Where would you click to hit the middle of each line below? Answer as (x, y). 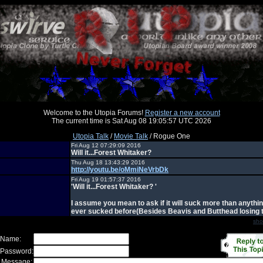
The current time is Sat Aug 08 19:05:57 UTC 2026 (131, 121)
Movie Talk (131, 136)
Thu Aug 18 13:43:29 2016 (108, 162)
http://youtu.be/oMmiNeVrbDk (120, 170)
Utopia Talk (91, 136)
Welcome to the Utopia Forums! (94, 113)
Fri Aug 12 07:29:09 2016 (106, 145)
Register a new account (182, 113)
